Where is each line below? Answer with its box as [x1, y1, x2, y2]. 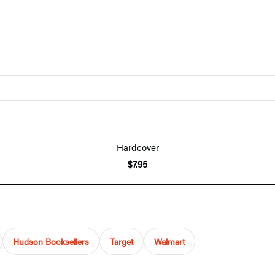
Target [110, 234, 133, 247]
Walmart [154, 234, 185, 247]
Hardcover [116, 140, 159, 153]
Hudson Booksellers [13, 234, 89, 247]
